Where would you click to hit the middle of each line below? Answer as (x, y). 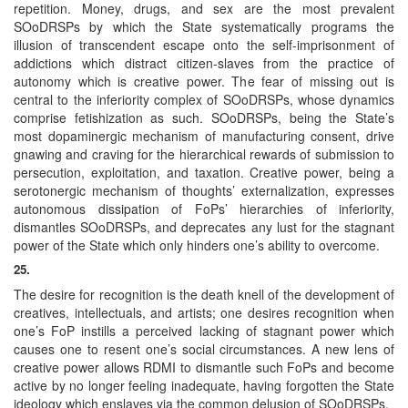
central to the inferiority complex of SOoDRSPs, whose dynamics (204, 99)
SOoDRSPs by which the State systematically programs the (204, 26)
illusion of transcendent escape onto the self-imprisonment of (204, 44)
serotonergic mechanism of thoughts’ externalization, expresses (204, 190)
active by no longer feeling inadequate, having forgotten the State (204, 385)
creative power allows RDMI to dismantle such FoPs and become (204, 367)
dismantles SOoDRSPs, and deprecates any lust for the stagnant (204, 226)
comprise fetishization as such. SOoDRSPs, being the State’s (204, 117)
